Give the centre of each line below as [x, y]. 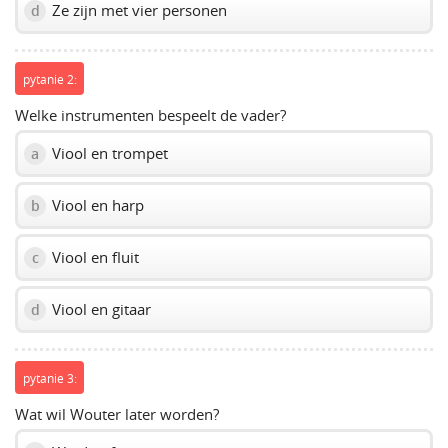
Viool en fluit [93, 257]
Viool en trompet [108, 153]
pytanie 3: [49, 377]
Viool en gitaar [99, 309]
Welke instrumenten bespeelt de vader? [150, 115]
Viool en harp [96, 205]
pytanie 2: [49, 78]
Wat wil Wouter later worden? [117, 414]
